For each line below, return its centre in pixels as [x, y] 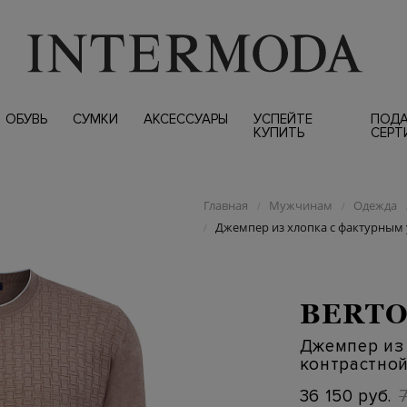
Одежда [375, 205]
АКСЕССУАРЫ [185, 119]
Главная [225, 205]
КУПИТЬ [278, 133]
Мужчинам [300, 205]
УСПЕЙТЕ [283, 119]
